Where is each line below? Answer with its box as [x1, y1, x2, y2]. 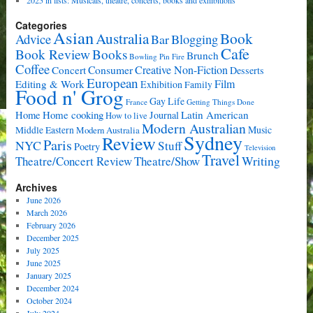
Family [184, 78, 213, 91]
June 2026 [27, 194, 61, 205]
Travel [202, 149, 240, 170]
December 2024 [27, 282, 79, 293]
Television [245, 142, 276, 152]
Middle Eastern [15, 123, 75, 136]
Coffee [15, 59, 50, 78]
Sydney [184, 129, 243, 156]
